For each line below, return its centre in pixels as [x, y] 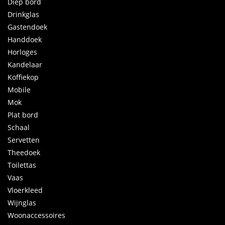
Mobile [19, 90]
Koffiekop [23, 77]
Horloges [22, 52]
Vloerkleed [25, 190]
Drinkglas [23, 15]
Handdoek [25, 40]
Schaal [19, 128]
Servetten [24, 140]
